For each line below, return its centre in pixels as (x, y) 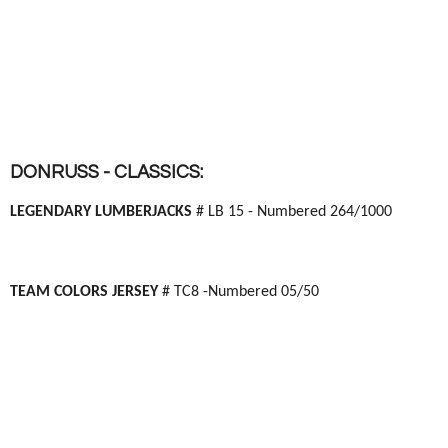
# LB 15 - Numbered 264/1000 (294, 212)
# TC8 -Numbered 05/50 (240, 292)
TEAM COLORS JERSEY (86, 292)
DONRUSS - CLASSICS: (106, 172)
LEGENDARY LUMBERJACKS (103, 212)
